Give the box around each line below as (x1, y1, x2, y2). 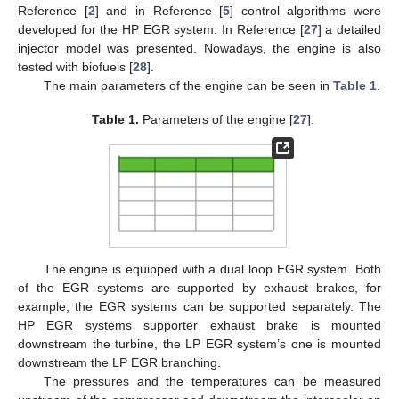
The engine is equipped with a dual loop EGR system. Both (43, 261, 381, 276)
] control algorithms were (230, 3, 381, 18)
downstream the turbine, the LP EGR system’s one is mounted (18, 336, 381, 351)
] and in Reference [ (94, 3, 224, 18)
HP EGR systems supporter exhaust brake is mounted (18, 317, 381, 332)
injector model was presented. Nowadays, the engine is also (18, 40, 381, 55)
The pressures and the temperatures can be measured (43, 373, 381, 388)
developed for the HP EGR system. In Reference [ (18, 21, 304, 37)
